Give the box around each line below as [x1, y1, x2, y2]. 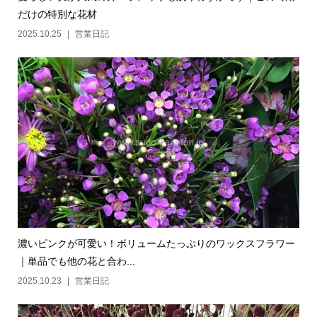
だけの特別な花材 [17, 8, 97, 21]
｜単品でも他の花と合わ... [17, 255, 135, 267]
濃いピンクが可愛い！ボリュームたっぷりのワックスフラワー [17, 238, 295, 250]
